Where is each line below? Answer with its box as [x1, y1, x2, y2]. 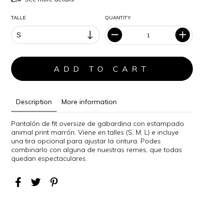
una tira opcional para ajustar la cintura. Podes [11, 136, 161, 145]
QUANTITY [104, 14, 131, 21]
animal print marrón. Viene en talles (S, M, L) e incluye [11, 127, 179, 137]
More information [62, 97, 117, 106]
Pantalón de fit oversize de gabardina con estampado [11, 119, 185, 128]
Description [16, 97, 52, 106]
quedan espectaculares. [11, 154, 88, 163]
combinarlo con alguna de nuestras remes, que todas [11, 145, 183, 154]
